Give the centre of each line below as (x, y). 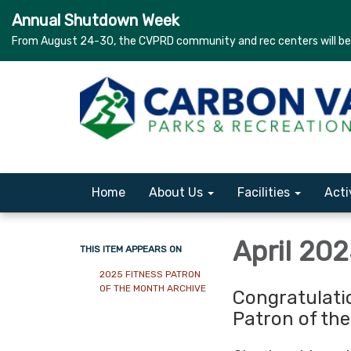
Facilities (264, 192)
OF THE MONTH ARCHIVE (153, 288)
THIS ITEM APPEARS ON (131, 249)
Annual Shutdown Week (96, 20)
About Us (176, 192)
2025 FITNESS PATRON (150, 274)
